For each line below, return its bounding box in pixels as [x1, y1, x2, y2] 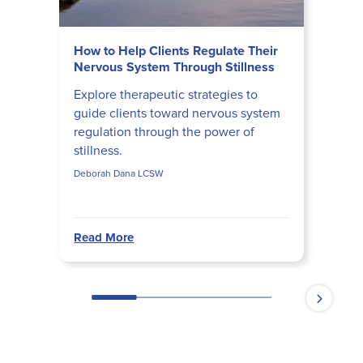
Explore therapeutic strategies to [74, 85, 258, 105]
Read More [74, 228, 135, 247]
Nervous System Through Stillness [74, 58, 275, 77]
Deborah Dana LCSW [74, 166, 164, 181]
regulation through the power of [74, 122, 255, 142]
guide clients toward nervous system [74, 104, 281, 123]
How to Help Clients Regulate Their [74, 41, 279, 61]
